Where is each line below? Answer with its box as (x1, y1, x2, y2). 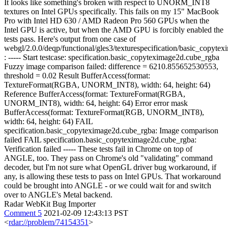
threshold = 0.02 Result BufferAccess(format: (4, 71, 150, 80)
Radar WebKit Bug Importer (4, 199, 96, 208)
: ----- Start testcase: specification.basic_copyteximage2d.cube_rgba (4, 53, 219, 62)
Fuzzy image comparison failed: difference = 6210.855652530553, (4, 62, 218, 71)
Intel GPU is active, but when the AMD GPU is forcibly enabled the (4, 25, 223, 34)
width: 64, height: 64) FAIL (4, 117, 93, 126)
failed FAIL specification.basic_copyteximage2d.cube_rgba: (4, 135, 196, 144)
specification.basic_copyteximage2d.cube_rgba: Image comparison (4, 126, 218, 135)
